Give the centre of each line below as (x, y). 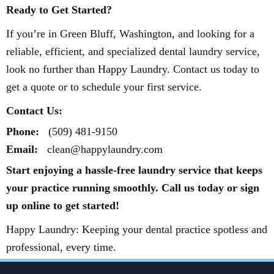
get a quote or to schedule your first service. (104, 87)
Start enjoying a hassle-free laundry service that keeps (134, 170)
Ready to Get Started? (59, 10)
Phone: (23, 131)
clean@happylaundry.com (103, 149)
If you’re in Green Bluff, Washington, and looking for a (130, 34)
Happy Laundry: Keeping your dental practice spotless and (137, 229)
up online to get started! (63, 206)
